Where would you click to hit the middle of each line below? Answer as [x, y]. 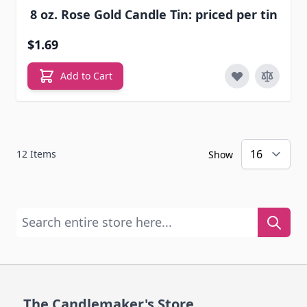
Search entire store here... [83, 216]
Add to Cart [86, 76]
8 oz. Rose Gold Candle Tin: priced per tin [153, 15]
